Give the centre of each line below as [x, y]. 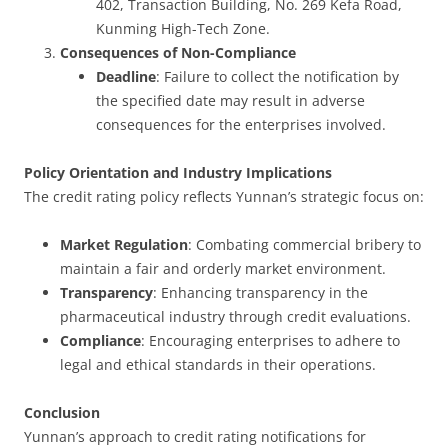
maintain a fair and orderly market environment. [223, 268]
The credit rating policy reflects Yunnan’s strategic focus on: [224, 196]
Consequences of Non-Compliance [178, 52]
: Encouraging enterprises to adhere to [270, 340]
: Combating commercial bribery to [304, 244]
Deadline [126, 76]
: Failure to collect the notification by [277, 76]
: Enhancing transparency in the [260, 292]
